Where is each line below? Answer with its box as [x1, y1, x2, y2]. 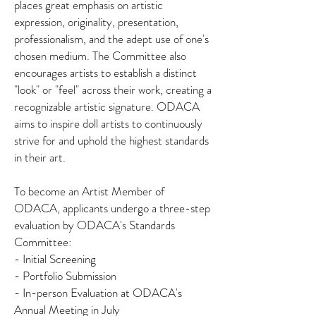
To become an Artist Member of [14, 183, 164, 200]
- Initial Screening [14, 250, 96, 267]
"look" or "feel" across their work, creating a [14, 81, 212, 98]
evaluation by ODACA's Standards [14, 217, 175, 233]
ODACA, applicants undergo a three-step [14, 200, 210, 217]
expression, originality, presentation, [14, 13, 178, 30]
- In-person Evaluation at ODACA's [14, 284, 182, 301]
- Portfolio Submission [14, 267, 116, 284]
